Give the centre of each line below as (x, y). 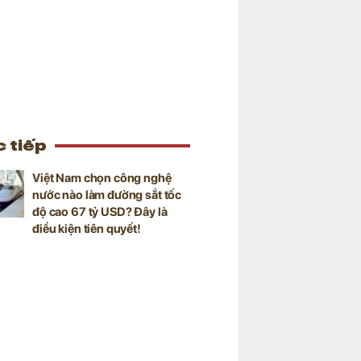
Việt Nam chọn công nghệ (102, 178)
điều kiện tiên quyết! (87, 229)
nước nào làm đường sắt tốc (107, 195)
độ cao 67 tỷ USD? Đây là (100, 212)
